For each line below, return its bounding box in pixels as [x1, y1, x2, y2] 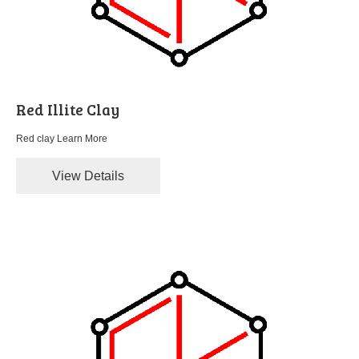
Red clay [16, 133, 57, 145]
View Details [52, 169, 124, 184]
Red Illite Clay [16, 99, 119, 120]
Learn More [57, 133, 107, 145]
